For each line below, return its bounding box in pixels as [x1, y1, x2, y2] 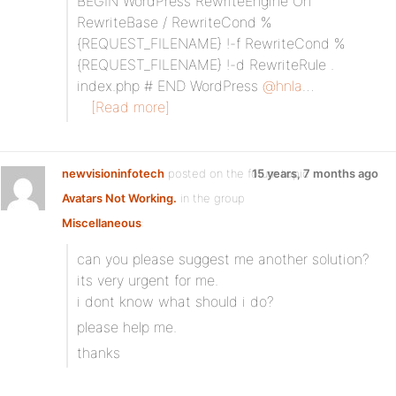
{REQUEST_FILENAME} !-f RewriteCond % [77, 34, 345, 52]
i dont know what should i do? [77, 293, 274, 310]
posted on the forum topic [164, 166, 308, 180]
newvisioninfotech [62, 166, 164, 180]
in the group [177, 191, 245, 205]
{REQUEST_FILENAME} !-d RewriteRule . [77, 56, 334, 73]
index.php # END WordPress [77, 77, 263, 95]
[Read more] [91, 98, 170, 116]
